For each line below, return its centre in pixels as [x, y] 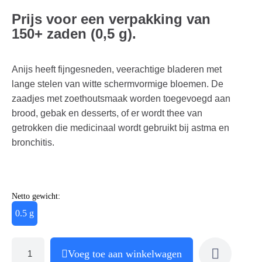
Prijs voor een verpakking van [111, 19]
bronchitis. [33, 142]
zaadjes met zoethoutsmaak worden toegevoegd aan [121, 98]
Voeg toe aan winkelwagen [125, 254]
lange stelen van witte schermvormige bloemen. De [118, 84]
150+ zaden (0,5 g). [74, 33]
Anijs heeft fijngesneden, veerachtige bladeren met [117, 69]
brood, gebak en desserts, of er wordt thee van [107, 113]
